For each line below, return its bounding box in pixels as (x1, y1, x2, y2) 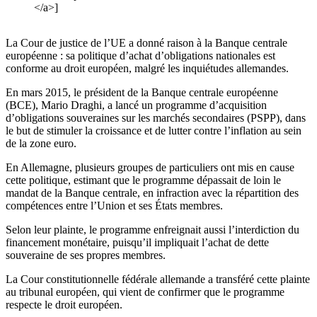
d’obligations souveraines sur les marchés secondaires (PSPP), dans (6, 112, 306, 125)
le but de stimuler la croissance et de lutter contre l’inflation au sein (6, 125, 301, 137)
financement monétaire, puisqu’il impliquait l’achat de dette (6, 236, 269, 249)
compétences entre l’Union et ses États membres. (6, 200, 223, 212)
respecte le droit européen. (6, 299, 122, 311)
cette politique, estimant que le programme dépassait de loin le (6, 174, 281, 187)
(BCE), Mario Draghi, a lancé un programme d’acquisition (6, 99, 267, 112)
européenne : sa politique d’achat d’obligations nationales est (6, 50, 275, 62)
